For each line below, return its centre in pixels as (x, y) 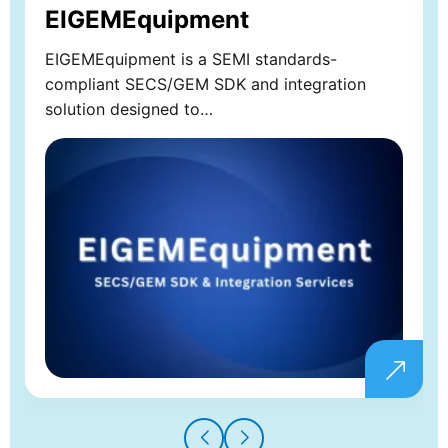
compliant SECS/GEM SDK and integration (205, 83)
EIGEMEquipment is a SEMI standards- (191, 58)
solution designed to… (129, 108)
